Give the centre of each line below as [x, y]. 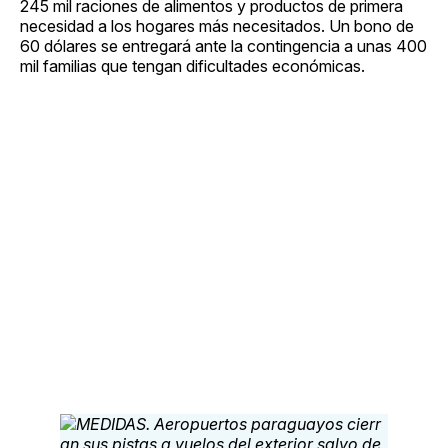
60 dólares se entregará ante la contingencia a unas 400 [223, 45]
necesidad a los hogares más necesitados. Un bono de [217, 25]
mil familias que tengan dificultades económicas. [192, 65]
